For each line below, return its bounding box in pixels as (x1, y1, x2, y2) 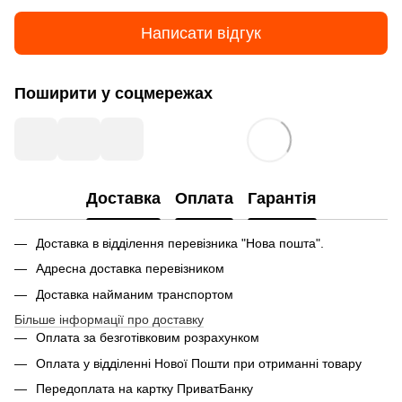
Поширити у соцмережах (14, 84, 213, 102)
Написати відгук (141, 23, 261, 42)
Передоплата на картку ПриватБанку (36, 380, 253, 396)
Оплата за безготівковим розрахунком (36, 330, 259, 345)
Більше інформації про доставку (14, 312, 204, 328)
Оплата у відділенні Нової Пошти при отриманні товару (36, 355, 362, 371)
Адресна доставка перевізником (36, 261, 224, 276)
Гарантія (247, 188, 317, 207)
